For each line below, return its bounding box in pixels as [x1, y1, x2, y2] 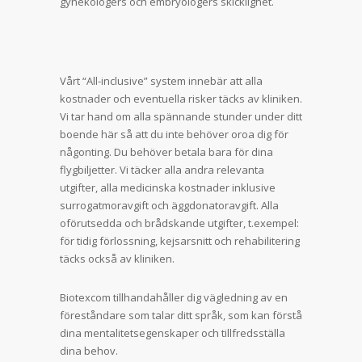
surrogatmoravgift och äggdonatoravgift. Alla [60, 198, 279, 213]
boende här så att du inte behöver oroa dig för [60, 127, 288, 141]
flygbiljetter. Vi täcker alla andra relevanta [60, 162, 264, 177]
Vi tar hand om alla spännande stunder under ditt [60, 109, 302, 124]
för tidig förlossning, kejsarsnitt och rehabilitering [60, 234, 300, 248]
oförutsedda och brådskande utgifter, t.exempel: [60, 216, 299, 230]
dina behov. [60, 343, 118, 358]
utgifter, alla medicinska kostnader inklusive [60, 180, 276, 195]
